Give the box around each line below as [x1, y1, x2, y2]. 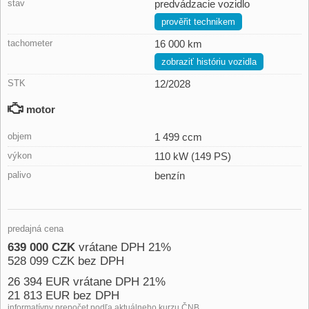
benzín [154, 169, 185, 181]
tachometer [8, 37, 52, 48]
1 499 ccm [154, 130, 202, 143]
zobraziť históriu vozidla [161, 56, 257, 67]
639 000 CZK [8, 240, 75, 254]
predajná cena [8, 223, 63, 234]
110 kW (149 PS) [154, 150, 231, 162]
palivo [8, 169, 31, 180]
